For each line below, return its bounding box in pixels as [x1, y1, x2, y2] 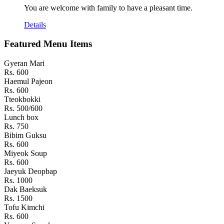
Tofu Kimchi [4, 203, 44, 212]
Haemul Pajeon [4, 77, 52, 86]
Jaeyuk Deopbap [4, 167, 57, 176]
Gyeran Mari [4, 59, 44, 68]
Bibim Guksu [4, 131, 46, 140]
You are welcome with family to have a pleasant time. [24, 3, 192, 12]
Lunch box [4, 113, 38, 122]
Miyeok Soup [4, 149, 47, 158]
